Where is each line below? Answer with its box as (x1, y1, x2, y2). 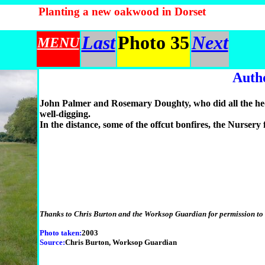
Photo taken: (40, 228, 82, 237)
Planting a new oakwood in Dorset (38, 5, 206, 18)
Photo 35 (117, 32, 189, 53)
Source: (40, 237, 65, 247)
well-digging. (40, 109, 91, 119)
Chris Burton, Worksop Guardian (65, 237, 177, 247)
